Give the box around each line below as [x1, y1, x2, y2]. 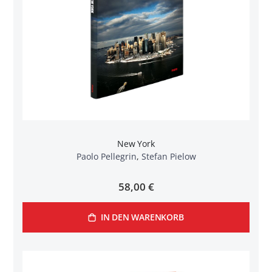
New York [117, 138, 155, 150]
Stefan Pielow [141, 151, 196, 163]
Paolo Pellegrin [76, 151, 137, 163]
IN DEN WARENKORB [100, 211, 184, 223]
